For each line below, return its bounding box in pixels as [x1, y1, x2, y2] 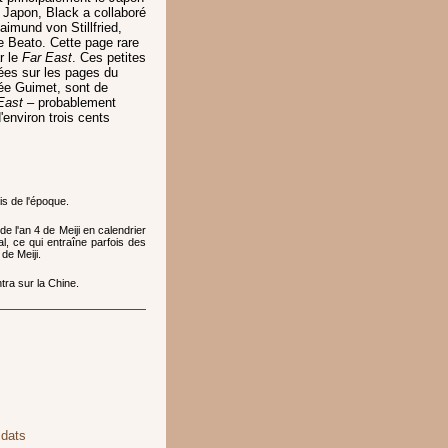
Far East [22, 50, 72, 66]
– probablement [23, 95, 116, 111]
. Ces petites [72, 50, 146, 66]
